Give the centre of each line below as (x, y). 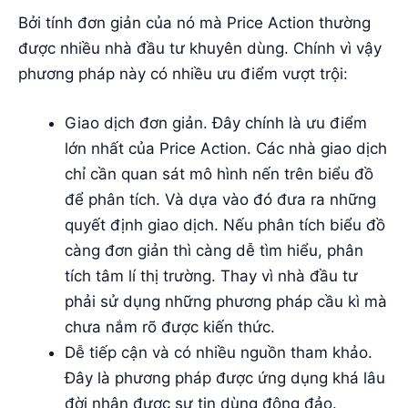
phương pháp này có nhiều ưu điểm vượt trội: (183, 74)
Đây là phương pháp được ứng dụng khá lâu (225, 377)
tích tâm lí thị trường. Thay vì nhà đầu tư (211, 275)
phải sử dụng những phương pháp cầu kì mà (226, 301)
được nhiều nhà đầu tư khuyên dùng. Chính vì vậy (200, 49)
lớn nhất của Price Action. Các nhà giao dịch (226, 148)
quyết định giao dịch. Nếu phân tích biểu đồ (225, 224)
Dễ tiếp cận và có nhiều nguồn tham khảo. (219, 352)
